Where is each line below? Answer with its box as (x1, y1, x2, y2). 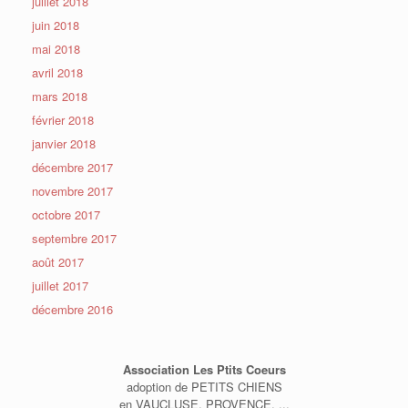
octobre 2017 (32, 205, 100, 223)
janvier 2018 (32, 134, 96, 152)
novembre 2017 (32, 181, 113, 199)
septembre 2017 (32, 229, 117, 247)
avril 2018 (32, 63, 83, 81)
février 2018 (32, 110, 94, 128)
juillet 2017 (32, 276, 88, 294)
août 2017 (32, 252, 84, 270)
